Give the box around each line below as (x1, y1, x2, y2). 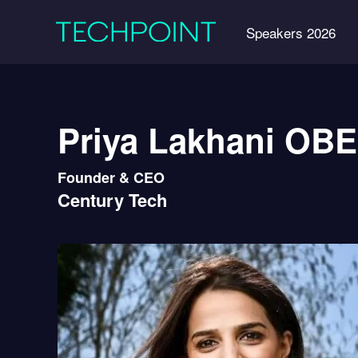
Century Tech (58, 187, 167, 213)
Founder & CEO (58, 167, 165, 188)
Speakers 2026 (246, 22, 336, 42)
